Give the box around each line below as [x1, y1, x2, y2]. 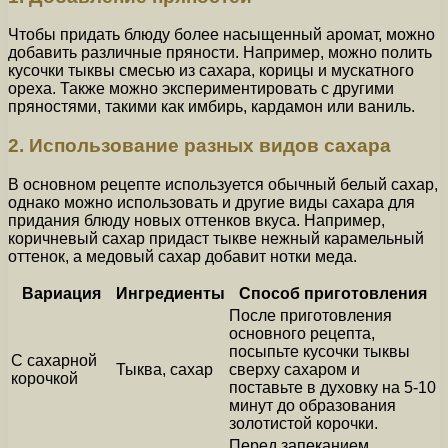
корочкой [11, 369, 78, 387]
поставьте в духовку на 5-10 [229, 378, 436, 396]
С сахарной [11, 351, 97, 369]
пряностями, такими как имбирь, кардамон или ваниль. [8, 98, 415, 116]
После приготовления [229, 306, 392, 324]
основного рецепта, [229, 324, 375, 342]
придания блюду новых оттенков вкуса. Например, [8, 211, 385, 229]
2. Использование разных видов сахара [8, 134, 391, 156]
